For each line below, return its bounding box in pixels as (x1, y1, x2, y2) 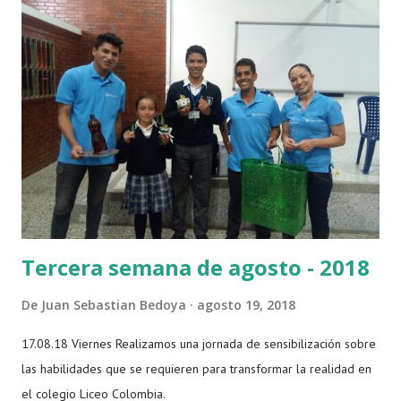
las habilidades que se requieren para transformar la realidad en (21, 361, 371, 378)
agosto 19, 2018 (197, 296, 295, 314)
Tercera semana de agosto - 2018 (21, 252, 370, 283)
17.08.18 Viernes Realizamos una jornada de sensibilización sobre (21, 336, 376, 353)
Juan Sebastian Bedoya (41, 296, 186, 314)
